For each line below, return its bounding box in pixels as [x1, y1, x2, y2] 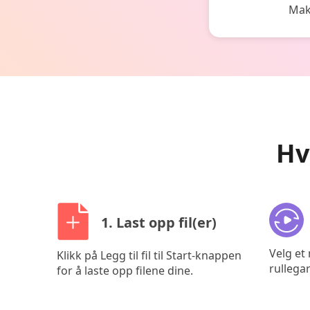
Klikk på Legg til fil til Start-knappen [57, 248, 241, 264]
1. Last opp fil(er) [101, 213, 217, 232]
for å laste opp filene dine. [57, 263, 193, 279]
